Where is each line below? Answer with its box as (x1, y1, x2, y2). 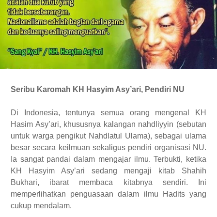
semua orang (101, 108, 155, 117)
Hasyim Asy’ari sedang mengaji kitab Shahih (22, 167, 206, 175)
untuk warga (11, 132, 57, 140)
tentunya (65, 108, 101, 117)
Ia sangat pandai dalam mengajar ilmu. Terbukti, (11, 155, 186, 164)
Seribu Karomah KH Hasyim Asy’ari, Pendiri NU (11, 85, 185, 94)
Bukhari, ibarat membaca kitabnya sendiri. (11, 178, 188, 187)
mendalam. (31, 201, 72, 210)
